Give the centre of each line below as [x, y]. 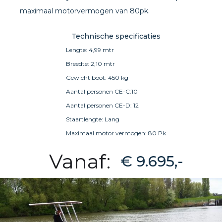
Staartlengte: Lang [93, 119]
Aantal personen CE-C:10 [102, 91]
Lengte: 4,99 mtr [90, 50]
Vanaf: [84, 161]
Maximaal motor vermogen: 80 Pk [116, 133]
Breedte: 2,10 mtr [90, 64]
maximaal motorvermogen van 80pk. [85, 11]
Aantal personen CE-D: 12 [102, 105]
